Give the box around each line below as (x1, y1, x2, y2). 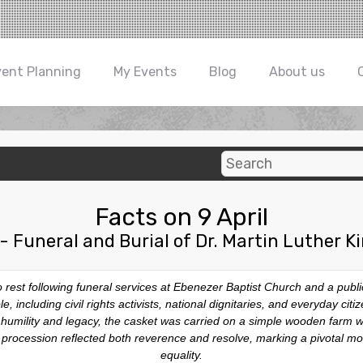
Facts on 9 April (95, 203, 268, 232)
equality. (160, 348, 203, 361)
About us (269, 64, 325, 79)
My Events (113, 64, 177, 79)
